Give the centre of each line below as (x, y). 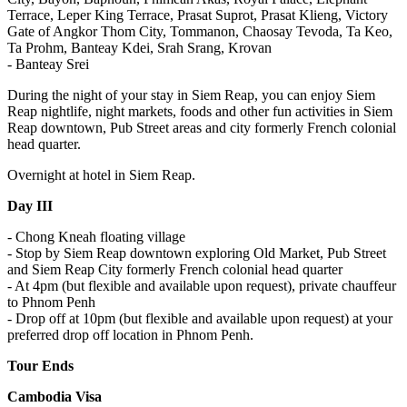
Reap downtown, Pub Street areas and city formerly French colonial (202, 128)
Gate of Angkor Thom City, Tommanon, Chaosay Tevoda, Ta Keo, (200, 32)
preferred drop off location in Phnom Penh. (130, 335)
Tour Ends (40, 366)
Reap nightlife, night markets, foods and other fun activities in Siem (200, 112)
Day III (30, 206)
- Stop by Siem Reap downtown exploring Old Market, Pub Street (197, 253)
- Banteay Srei (48, 65)
